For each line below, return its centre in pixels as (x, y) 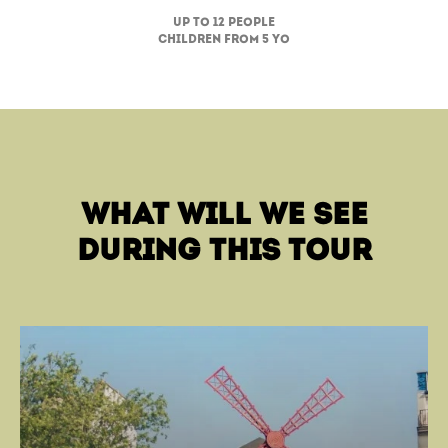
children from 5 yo (224, 39)
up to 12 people (224, 22)
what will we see (224, 216)
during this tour (224, 252)
